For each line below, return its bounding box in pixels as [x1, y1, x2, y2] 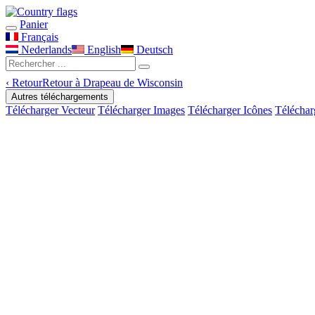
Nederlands [18, 44, 72, 56]
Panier [20, 18, 48, 30]
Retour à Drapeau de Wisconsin [42, 77, 183, 89]
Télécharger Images [98, 104, 185, 116]
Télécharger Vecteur [6, 104, 95, 116]
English [84, 44, 121, 56]
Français [18, 31, 58, 43]
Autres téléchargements [11, 91, 108, 102]
